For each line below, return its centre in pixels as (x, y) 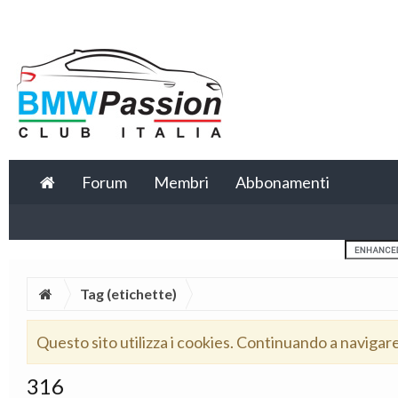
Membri (181, 182)
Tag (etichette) (128, 294)
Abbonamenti (283, 182)
